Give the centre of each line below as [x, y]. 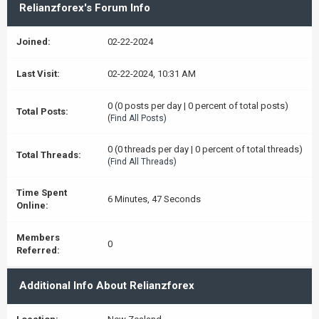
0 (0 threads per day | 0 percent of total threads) [205, 149]
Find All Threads [142, 162]
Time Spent [42, 193]
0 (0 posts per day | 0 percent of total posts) [198, 106]
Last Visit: [38, 74]
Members [38, 237]
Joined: [33, 42]
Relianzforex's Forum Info [85, 8]
